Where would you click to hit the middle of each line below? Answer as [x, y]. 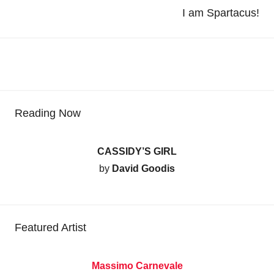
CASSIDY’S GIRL [137, 152]
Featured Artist [50, 228]
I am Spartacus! [221, 13]
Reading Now [48, 113]
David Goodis [143, 169]
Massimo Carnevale [137, 266]
